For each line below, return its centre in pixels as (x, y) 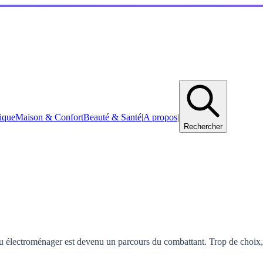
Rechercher (203, 126)
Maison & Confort (49, 117)
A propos (160, 117)
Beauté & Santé (112, 117)
